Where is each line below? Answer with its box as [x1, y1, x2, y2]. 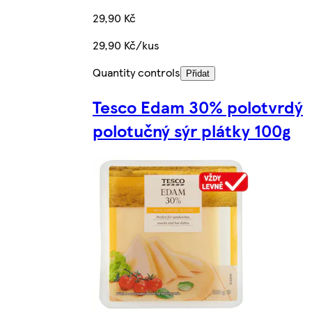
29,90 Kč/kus [93, 36, 159, 53]
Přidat [186, 68, 210, 79]
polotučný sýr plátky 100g [93, 118, 290, 142]
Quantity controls [93, 63, 180, 80]
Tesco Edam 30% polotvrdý [93, 94, 303, 118]
